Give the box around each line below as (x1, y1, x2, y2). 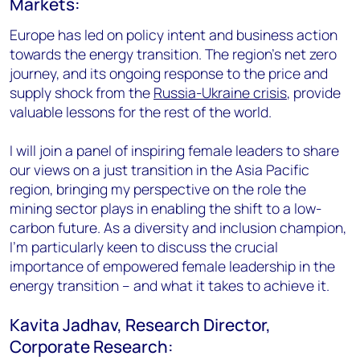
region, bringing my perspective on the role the (10, 178, 306, 198)
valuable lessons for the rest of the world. (10, 101, 272, 121)
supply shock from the (10, 82, 153, 102)
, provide (287, 82, 341, 102)
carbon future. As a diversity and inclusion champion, (10, 217, 346, 237)
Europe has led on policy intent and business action (10, 24, 337, 44)
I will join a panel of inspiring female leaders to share (10, 140, 339, 160)
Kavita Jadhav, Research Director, (10, 313, 271, 336)
